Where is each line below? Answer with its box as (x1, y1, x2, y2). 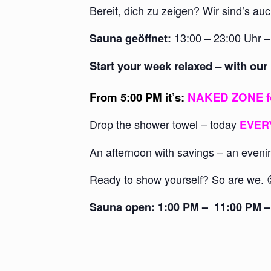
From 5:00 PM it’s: (90, 89, 184, 106)
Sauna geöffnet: (90, 30, 171, 46)
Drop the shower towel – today (90, 116, 240, 132)
